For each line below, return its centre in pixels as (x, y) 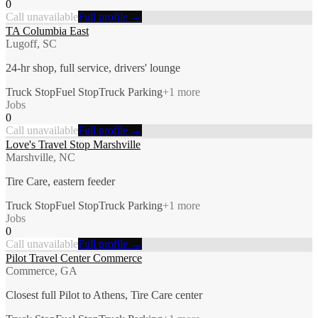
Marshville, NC (40, 157)
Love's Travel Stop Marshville (73, 144)
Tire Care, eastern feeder (60, 181)
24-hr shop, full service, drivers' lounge (93, 67)
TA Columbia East (47, 31)
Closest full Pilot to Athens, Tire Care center (104, 295)
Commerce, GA (42, 270)
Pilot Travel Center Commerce (74, 258)
